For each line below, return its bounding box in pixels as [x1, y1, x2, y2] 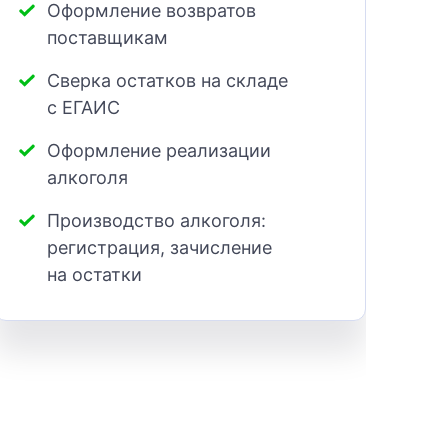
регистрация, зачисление [47, 237, 272, 259]
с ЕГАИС [47, 97, 120, 119]
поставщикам [47, 27, 168, 49]
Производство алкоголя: [47, 210, 266, 232]
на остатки [47, 264, 142, 286]
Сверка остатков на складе [47, 70, 288, 92]
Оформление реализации [47, 140, 271, 162]
